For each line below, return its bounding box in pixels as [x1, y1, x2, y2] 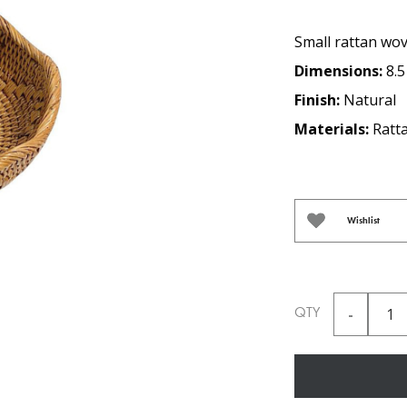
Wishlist [347, 214, 380, 226]
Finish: [294, 90, 343, 110]
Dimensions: [294, 61, 386, 81]
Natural [343, 90, 396, 110]
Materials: [294, 119, 372, 139]
